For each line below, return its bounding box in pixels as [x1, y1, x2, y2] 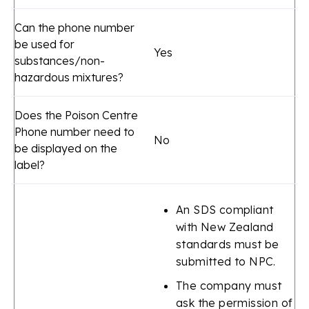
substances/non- [14, 53, 105, 68]
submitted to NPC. [176, 254, 276, 268]
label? [14, 157, 45, 172]
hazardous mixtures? [14, 70, 123, 84]
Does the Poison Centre [14, 108, 138, 122]
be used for [14, 37, 74, 51]
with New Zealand [176, 219, 274, 234]
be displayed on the [14, 141, 117, 155]
